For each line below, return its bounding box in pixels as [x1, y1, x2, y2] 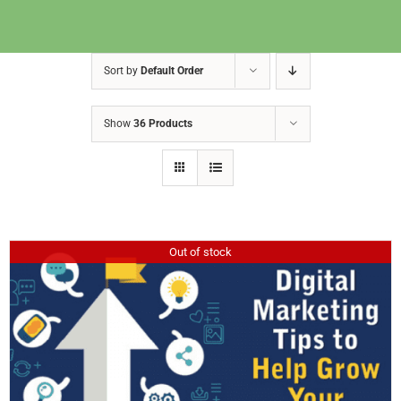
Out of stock [169, 245, 232, 260]
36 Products [132, 117, 192, 131]
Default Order [140, 64, 203, 78]
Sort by [103, 64, 141, 78]
